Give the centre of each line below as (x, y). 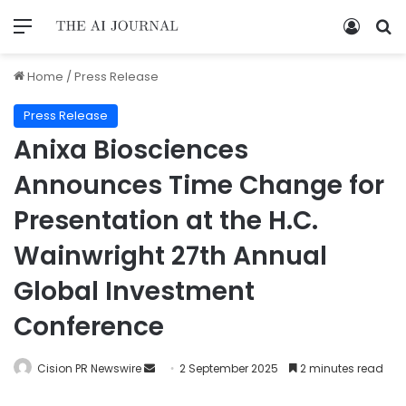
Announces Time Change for (199, 185)
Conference (89, 326)
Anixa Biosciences (131, 150)
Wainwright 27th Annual (170, 256)
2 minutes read (340, 368)
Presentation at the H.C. (166, 220)
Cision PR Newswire (89, 368)
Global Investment (134, 291)
